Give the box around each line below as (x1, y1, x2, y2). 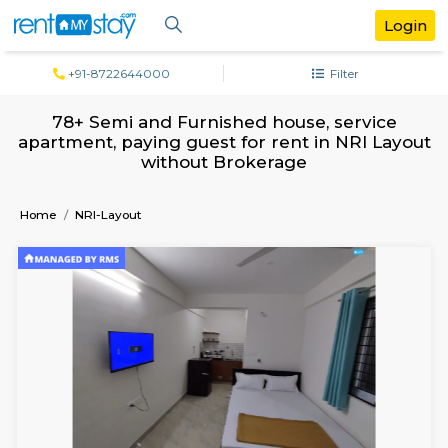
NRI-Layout (88, 243, 168, 262)
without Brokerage (165, 179, 362, 203)
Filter (381, 77, 423, 95)
